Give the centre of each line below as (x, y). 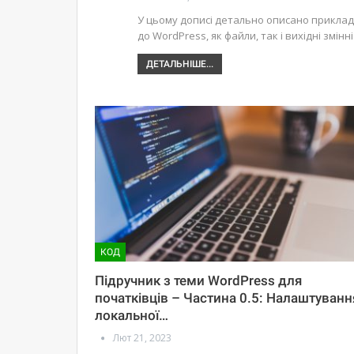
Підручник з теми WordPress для (198, 280)
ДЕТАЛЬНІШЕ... (179, 64)
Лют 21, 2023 (142, 337)
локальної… (132, 315)
